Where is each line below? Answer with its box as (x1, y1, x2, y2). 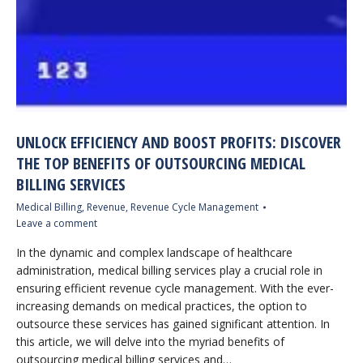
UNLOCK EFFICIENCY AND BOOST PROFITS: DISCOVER (16, 131, 341, 153)
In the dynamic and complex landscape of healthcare (16, 245, 293, 260)
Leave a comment (16, 216, 97, 230)
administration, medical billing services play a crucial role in (16, 263, 322, 278)
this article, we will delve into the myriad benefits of (16, 334, 284, 349)
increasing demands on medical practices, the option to (16, 298, 307, 314)
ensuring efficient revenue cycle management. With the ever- (16, 280, 334, 296)
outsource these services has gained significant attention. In (16, 316, 330, 331)
